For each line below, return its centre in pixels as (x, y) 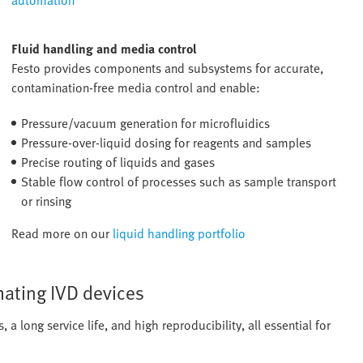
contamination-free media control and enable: (136, 88)
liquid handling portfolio (179, 234)
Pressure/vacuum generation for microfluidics (146, 124)
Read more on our (62, 234)
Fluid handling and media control (105, 49)
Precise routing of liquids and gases (118, 162)
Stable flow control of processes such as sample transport (179, 182)
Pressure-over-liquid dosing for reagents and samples (167, 143)
